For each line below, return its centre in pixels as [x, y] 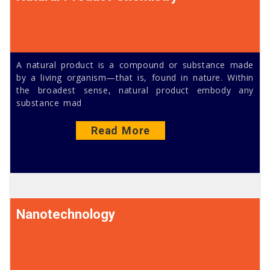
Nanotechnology [66, 214]
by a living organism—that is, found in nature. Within [135, 78]
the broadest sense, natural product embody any [135, 90]
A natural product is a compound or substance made [135, 65]
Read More [121, 130]
